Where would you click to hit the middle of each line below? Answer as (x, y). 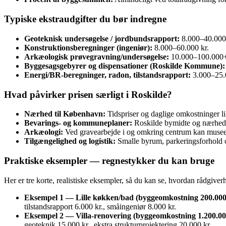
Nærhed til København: (65, 114)
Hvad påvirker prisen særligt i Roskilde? (88, 94)
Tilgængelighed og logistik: (70, 141)
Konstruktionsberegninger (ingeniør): (88, 47)
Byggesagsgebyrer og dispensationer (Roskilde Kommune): (125, 66)
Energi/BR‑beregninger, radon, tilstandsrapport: (107, 75)
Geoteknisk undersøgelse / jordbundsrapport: (102, 38)
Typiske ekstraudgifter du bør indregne (85, 19)
